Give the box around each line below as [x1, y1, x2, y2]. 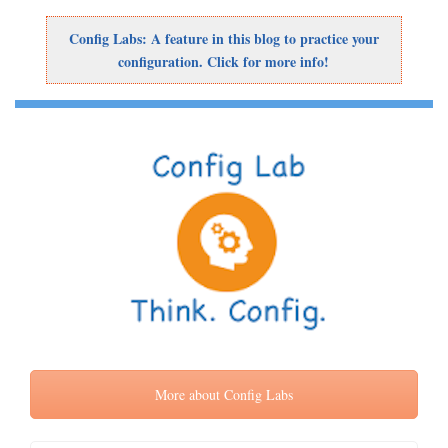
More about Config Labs [155, 385, 293, 404]
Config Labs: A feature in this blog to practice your [68, 28, 379, 49]
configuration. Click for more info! [118, 51, 330, 72]
